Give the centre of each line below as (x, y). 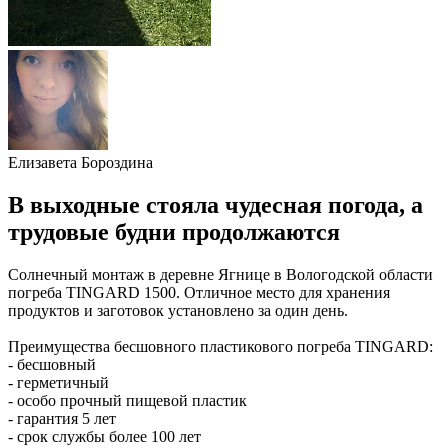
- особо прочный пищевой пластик (127, 400)
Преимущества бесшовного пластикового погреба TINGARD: (220, 346)
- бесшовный (52, 364)
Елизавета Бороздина (80, 162)
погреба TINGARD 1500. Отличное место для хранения (199, 292)
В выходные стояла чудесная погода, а (215, 204)
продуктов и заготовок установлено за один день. (178, 310)
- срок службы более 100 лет (104, 436)
